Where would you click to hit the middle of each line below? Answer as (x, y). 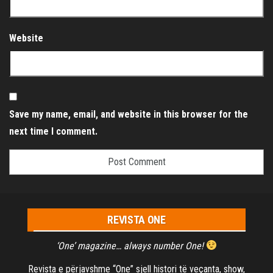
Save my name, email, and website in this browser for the (129, 114)
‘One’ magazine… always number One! (131, 246)
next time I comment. (53, 131)
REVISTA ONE (136, 219)
